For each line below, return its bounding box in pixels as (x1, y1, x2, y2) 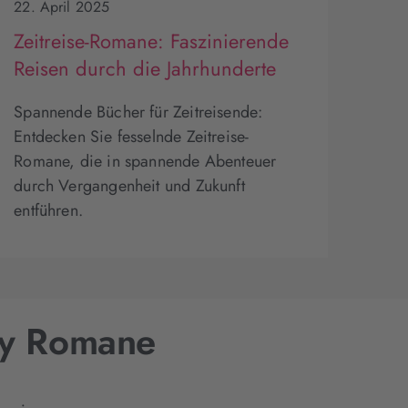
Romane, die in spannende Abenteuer (14, 149, 277, 174)
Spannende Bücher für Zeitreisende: (14, 100, 263, 125)
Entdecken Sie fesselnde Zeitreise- (14, 125, 250, 149)
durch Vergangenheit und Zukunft (14, 174, 245, 199)
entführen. (14, 199, 83, 223)
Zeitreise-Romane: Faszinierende (14, 26, 290, 56)
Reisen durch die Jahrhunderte (14, 54, 277, 84)
